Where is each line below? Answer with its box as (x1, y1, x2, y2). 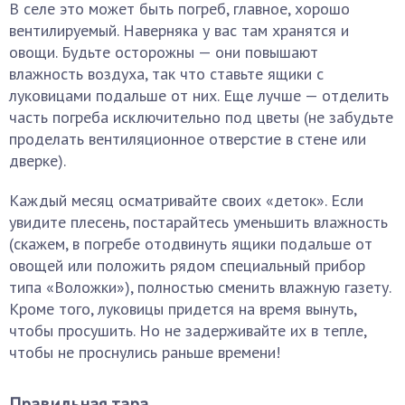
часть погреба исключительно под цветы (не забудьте (9, 107, 393, 127)
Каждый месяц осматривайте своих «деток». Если (9, 190, 363, 211)
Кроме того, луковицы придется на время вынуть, (9, 298, 356, 319)
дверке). (9, 150, 66, 171)
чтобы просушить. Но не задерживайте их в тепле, (9, 320, 366, 341)
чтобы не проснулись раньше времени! (9, 342, 280, 363)
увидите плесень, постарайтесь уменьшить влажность (9, 212, 388, 232)
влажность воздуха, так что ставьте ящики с (9, 63, 324, 84)
